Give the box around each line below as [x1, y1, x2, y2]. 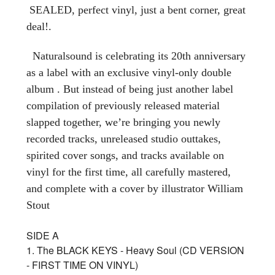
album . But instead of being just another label [26, 82, 233, 95]
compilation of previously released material [26, 99, 220, 112]
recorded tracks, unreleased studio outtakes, [26, 132, 221, 145]
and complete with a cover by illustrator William [26, 182, 243, 195]
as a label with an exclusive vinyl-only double [26, 66, 231, 79]
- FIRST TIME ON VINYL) [26, 257, 138, 272]
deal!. [26, 20, 52, 33]
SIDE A [26, 228, 59, 242]
